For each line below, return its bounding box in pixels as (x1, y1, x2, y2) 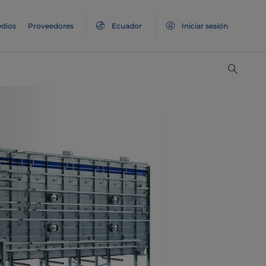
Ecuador (112, 21, 142, 30)
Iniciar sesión (182, 21, 228, 30)
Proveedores (28, 21, 74, 30)
